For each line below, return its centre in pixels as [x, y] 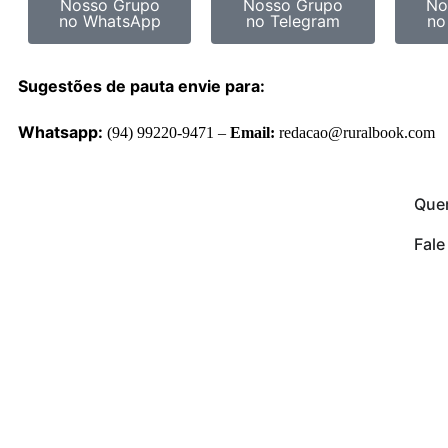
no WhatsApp [109, 20]
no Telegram [292, 20]
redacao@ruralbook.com [355, 132]
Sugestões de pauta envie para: [141, 85]
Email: [252, 132]
